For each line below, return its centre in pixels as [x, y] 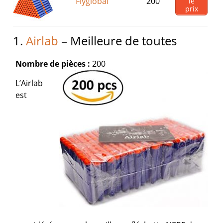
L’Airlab [29, 83]
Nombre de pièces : [53, 64]
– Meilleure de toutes [118, 41]
